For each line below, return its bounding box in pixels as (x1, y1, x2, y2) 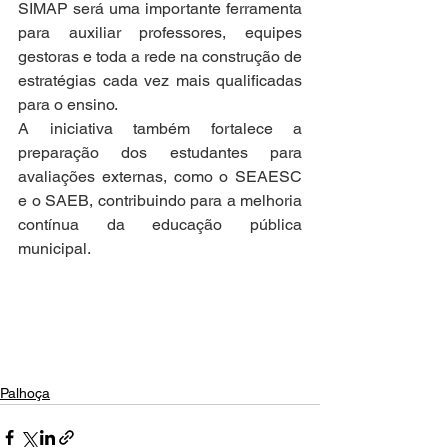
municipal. (18, 239, 91, 259)
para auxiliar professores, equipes (18, 23, 302, 43)
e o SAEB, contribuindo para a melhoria (18, 191, 302, 211)
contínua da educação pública (18, 215, 302, 235)
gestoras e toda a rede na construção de (18, 47, 302, 67)
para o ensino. (18, 95, 118, 115)
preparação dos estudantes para (18, 143, 302, 163)
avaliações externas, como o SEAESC (18, 167, 302, 187)
